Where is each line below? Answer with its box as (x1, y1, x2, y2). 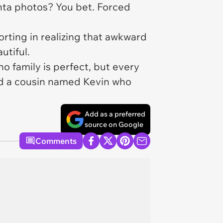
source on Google (85, 120, 143, 129)
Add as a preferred (85, 110, 145, 118)
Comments (35, 136, 77, 146)
